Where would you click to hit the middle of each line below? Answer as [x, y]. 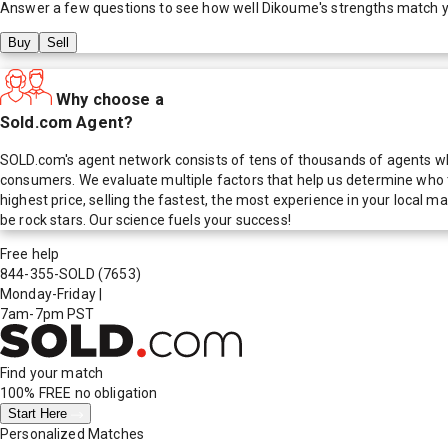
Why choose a [110, 99]
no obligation [114, 393]
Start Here [39, 414]
